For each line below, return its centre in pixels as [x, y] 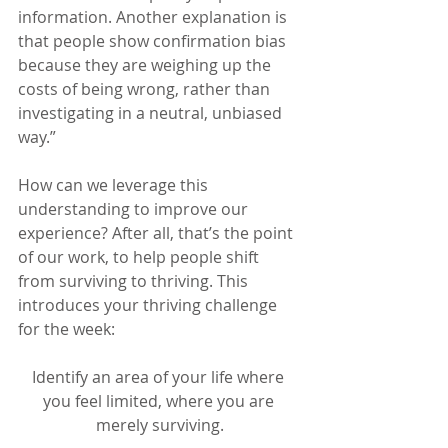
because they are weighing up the [146, 65]
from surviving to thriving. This [135, 281]
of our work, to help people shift [140, 257]
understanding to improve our [135, 209]
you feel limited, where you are [160, 401]
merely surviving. [160, 425]
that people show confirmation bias [154, 41]
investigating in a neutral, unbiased [152, 113]
